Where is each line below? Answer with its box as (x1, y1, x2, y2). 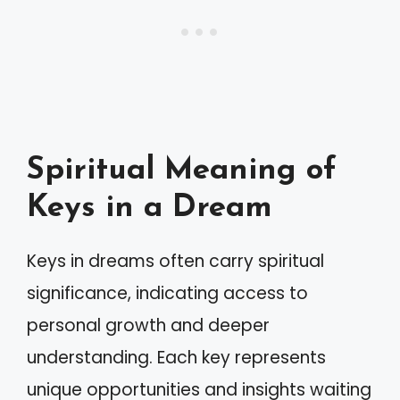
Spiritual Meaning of (27, 154, 337, 187)
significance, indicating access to (27, 280, 308, 305)
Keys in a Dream (27, 192, 272, 224)
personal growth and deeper (27, 312, 270, 337)
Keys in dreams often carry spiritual (27, 248, 324, 273)
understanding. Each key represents (27, 345, 326, 370)
